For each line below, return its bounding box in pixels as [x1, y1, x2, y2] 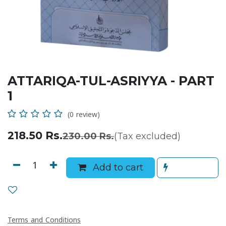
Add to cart [90, 161, 144, 173]
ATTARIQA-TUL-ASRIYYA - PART [8, 73, 214, 88]
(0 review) [68, 107, 100, 122]
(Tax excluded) [114, 130, 181, 142]
